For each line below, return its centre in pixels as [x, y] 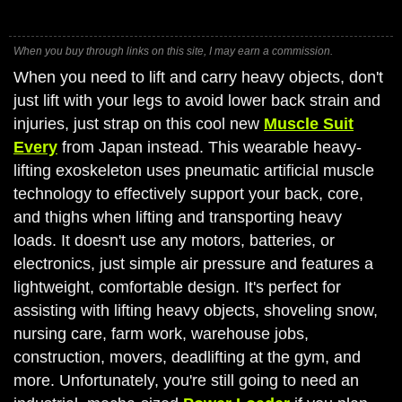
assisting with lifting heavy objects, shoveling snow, [196, 310]
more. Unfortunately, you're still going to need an [186, 380]
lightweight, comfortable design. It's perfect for [177, 287]
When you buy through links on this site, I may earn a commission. [173, 51]
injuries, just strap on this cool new [139, 124]
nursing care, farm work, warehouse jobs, [161, 334]
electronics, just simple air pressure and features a [193, 264]
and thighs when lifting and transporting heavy [178, 217]
